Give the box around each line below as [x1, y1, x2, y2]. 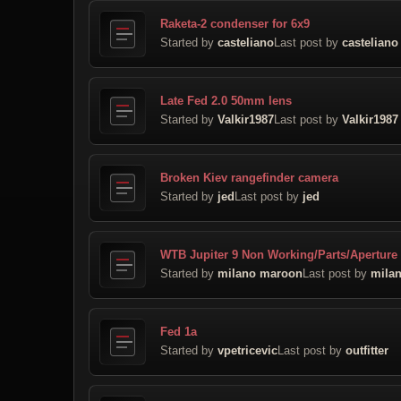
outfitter [346, 343, 388, 357]
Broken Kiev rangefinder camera [160, 170, 338, 184]
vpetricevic [218, 343, 277, 357]
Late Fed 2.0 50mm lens [160, 93, 292, 107]
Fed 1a [160, 324, 197, 338]
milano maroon [218, 266, 303, 280]
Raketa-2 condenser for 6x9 [160, 16, 310, 30]
